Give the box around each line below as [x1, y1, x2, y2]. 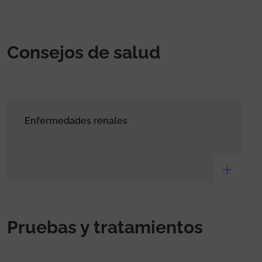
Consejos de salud [7, 42, 160, 63]
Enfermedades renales [25, 115, 127, 126]
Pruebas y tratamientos [7, 216, 203, 237]
